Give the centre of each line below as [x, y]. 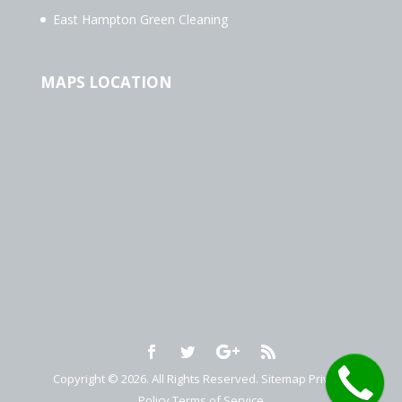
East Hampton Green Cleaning [140, 20]
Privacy [329, 378]
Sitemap [284, 378]
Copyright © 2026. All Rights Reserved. [157, 378]
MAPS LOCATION [106, 82]
